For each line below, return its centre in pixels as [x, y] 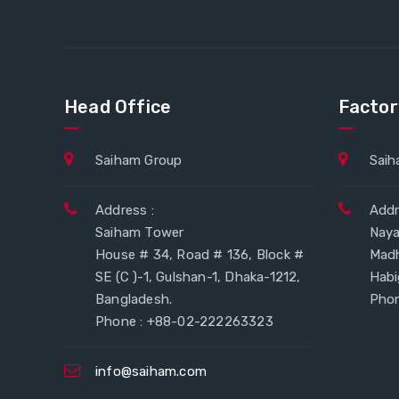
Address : [125, 210]
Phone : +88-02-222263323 [184, 321]
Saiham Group [139, 160]
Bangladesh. [134, 299]
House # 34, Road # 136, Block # [200, 254]
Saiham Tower [140, 232]
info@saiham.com [151, 371]
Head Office [118, 106]
